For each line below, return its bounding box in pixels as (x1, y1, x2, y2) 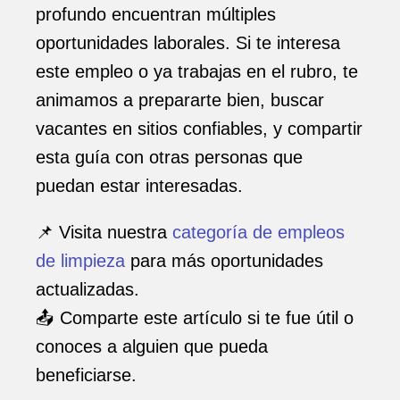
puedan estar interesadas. (36, 176, 243, 196)
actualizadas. (36, 279, 139, 299)
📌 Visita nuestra (36, 222, 172, 242)
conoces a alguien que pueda (36, 337, 268, 356)
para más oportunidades (125, 251, 323, 271)
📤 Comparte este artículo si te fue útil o (36, 308, 354, 328)
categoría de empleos (172, 222, 345, 242)
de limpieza (36, 251, 125, 271)
